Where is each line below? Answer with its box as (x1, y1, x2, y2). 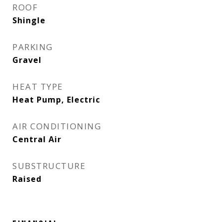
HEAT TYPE (12, 81, 63, 92)
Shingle (12, 15, 46, 26)
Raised (12, 173, 42, 184)
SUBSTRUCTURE (12, 160, 86, 171)
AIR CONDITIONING (12, 120, 101, 132)
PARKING (12, 41, 53, 53)
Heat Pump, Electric (12, 94, 100, 105)
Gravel (12, 55, 42, 65)
